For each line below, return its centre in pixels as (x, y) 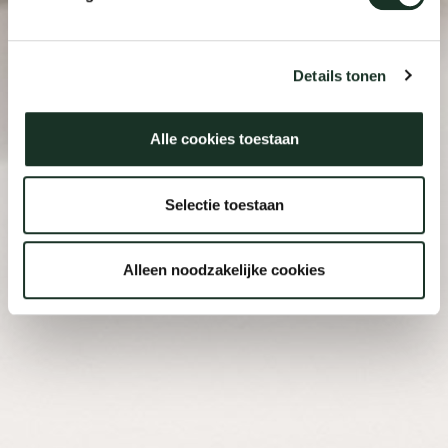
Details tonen (340, 75)
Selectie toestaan (224, 204)
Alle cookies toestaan (224, 139)
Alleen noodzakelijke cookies (224, 270)
